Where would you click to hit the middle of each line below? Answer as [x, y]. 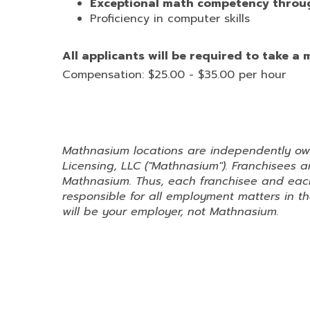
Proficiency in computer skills [170, 19]
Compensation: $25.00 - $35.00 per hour [174, 75]
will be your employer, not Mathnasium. [171, 212]
